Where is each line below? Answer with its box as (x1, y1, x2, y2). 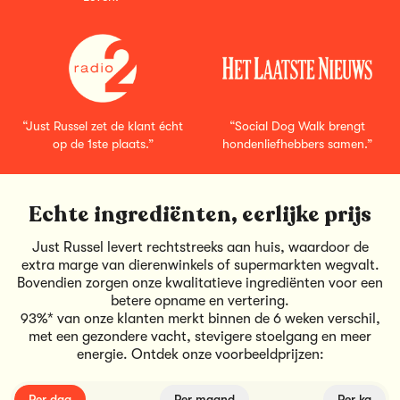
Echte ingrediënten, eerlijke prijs (29, 199, 371, 229)
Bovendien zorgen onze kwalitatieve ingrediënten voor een (17, 274, 383, 291)
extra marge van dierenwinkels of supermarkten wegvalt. (21, 256, 379, 273)
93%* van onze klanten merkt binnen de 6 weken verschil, (20, 310, 380, 327)
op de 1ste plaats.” (52, 136, 154, 151)
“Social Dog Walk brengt (229, 118, 365, 133)
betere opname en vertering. (111, 292, 289, 309)
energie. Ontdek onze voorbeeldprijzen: (76, 346, 324, 362)
